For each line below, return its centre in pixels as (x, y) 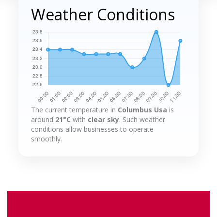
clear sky (103, 120)
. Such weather (142, 120)
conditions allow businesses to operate (92, 129)
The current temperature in (74, 110)
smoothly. (46, 139)
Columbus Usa (142, 110)
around (43, 120)
